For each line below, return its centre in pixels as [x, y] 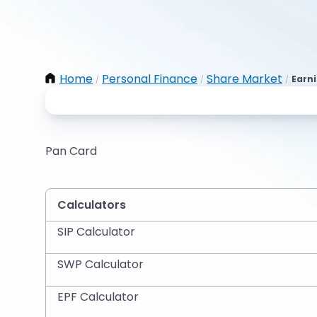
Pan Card [71, 151]
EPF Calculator [98, 297]
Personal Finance [150, 79]
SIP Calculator [96, 232]
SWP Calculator [100, 264]
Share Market [244, 79]
